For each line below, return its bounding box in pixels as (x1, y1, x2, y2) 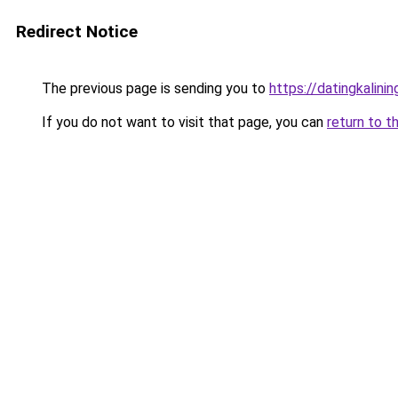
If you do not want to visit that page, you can (38, 114, 327, 131)
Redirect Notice (16, 21, 138, 42)
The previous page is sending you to (38, 80, 269, 97)
